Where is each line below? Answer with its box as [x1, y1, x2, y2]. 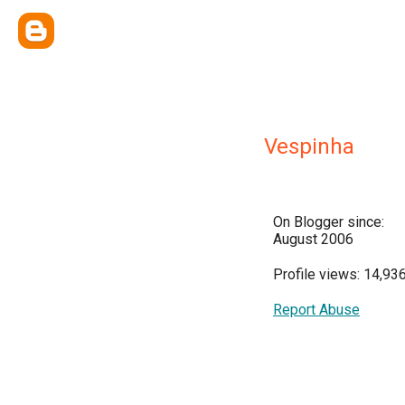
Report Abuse [273, 301, 360, 318]
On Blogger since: [273, 213, 384, 231]
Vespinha [264, 134, 354, 159]
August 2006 [273, 231, 353, 248]
